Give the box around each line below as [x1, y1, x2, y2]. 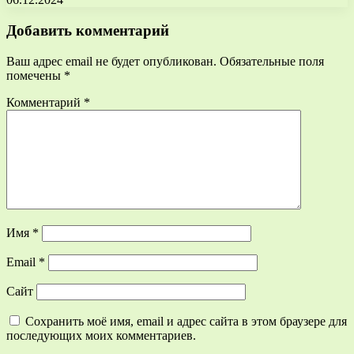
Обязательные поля [220, 54, 324, 68]
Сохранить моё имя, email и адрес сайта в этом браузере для [25, 314, 347, 328]
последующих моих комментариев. [6, 328, 196, 342]
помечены [6, 68, 64, 82]
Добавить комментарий [6, 21, 169, 39]
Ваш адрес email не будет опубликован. [6, 54, 217, 68]
